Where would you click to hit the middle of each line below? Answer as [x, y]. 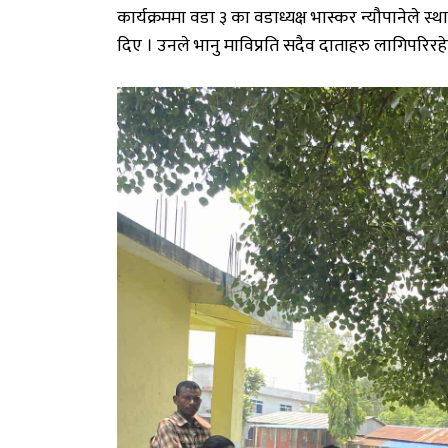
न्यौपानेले [390, 18]
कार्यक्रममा [151, 18]
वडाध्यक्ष [280, 18]
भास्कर [334, 18]
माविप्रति [251, 46]
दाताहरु [344, 46]
